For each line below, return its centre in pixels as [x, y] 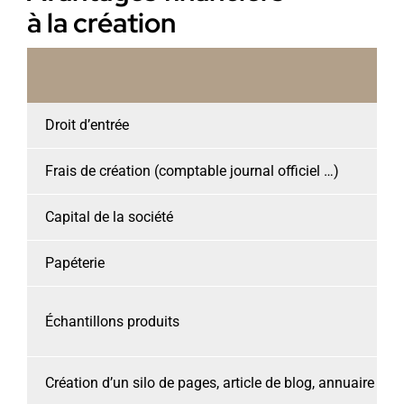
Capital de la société [109, 217]
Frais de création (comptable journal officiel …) [192, 171]
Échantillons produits [112, 322]
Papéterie [74, 263]
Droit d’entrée [87, 125]
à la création [101, 23]
